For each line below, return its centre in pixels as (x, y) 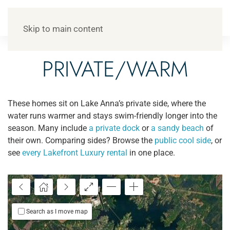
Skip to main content (63, 29)
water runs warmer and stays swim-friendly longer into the (112, 116)
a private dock (114, 128)
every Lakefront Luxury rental (75, 153)
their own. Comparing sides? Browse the (81, 140)
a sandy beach (177, 128)
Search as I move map (57, 212)
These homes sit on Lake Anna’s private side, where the (107, 103)
